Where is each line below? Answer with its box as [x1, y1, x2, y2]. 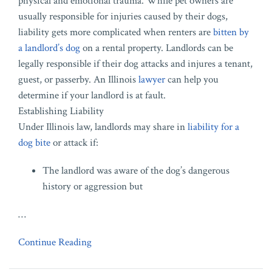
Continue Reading [18, 236, 92, 250]
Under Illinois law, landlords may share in [18, 120, 188, 134]
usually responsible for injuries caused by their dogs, [18, 10, 228, 24]
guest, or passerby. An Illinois [18, 73, 138, 87]
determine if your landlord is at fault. [18, 89, 166, 103]
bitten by [213, 25, 249, 39]
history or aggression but [42, 180, 143, 194]
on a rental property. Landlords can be [80, 41, 233, 55]
